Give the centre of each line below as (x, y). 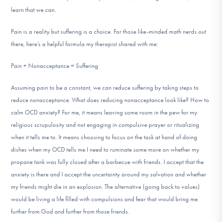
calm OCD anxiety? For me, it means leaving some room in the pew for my (104, 112)
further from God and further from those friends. (70, 212)
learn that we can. (34, 9)
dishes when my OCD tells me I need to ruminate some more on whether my (105, 150)
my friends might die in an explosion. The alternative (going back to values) (106, 187)
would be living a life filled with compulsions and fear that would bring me (105, 199)
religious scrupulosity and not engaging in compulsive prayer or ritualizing (105, 125)
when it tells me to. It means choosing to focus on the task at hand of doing (104, 137)
